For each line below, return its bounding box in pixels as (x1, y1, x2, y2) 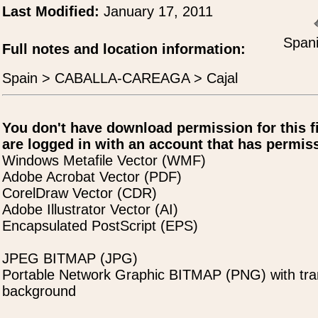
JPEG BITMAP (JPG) (2, 251, 138, 266)
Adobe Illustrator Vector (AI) (2, 202, 178, 217)
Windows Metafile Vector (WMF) (2, 153, 206, 168)
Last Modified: (2, 4, 104, 19)
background (2, 283, 76, 299)
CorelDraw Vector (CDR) (2, 185, 157, 201)
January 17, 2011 (104, 4, 213, 19)
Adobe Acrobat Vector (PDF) (2, 169, 182, 185)
